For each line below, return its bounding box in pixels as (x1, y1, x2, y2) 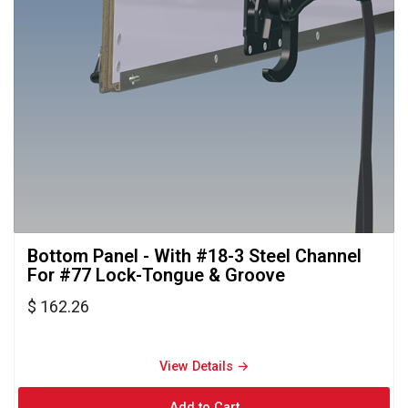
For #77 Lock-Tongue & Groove (27, 264, 285, 286)
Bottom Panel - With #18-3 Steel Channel (27, 245, 362, 267)
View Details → (158, 358, 250, 374)
